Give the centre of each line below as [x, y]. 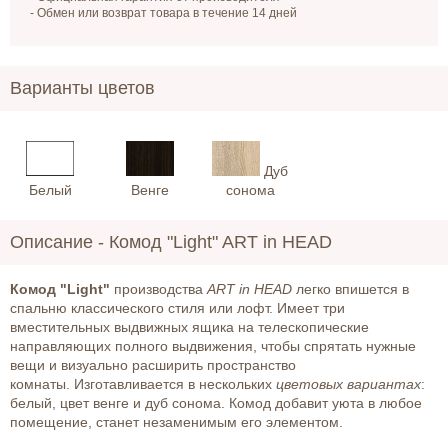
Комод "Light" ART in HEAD [220, 242]
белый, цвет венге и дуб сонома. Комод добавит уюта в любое [216, 403]
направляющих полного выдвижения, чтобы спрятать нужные [213, 346]
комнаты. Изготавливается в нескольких [143, 384]
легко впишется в [350, 289]
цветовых [311, 384]
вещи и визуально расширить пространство [153, 365]
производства [158, 289]
